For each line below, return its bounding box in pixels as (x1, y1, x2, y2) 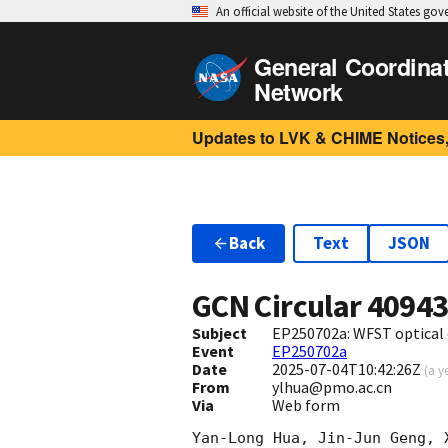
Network (254, 75, 343, 108)
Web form (271, 395, 340, 416)
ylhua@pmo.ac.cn (271, 377, 392, 398)
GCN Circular (192, 286, 367, 327)
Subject (192, 323, 247, 344)
